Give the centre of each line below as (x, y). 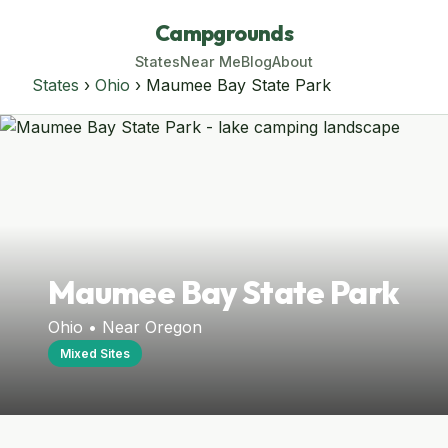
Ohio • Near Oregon (125, 327)
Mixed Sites (95, 353)
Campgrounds (224, 33)
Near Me (210, 61)
